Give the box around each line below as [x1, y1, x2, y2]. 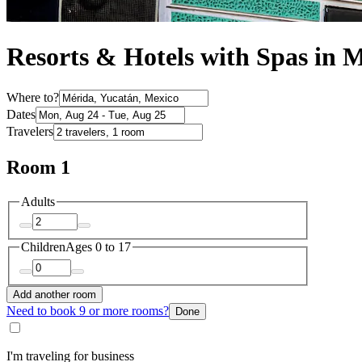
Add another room [13, 288, 96, 301]
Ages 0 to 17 [65, 240, 131, 255]
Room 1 [6, 156, 70, 178]
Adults [21, 194, 55, 208]
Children [21, 240, 65, 255]
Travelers [6, 124, 53, 138]
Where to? [6, 90, 59, 104]
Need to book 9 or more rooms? [6, 303, 169, 318]
